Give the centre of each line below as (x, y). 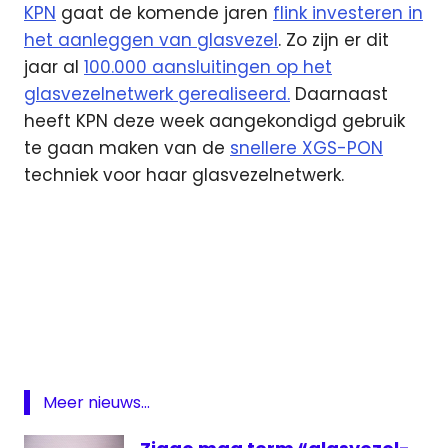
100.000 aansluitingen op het (208, 67)
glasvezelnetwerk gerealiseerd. (157, 94)
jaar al (54, 67)
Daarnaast (339, 94)
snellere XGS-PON (306, 148)
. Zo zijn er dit (333, 40)
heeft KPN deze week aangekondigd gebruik (214, 121)
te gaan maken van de (127, 148)
